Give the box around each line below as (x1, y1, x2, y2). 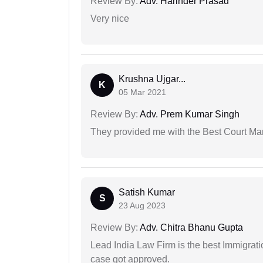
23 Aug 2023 (119, 201, 166, 211)
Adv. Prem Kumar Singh (138, 109, 240, 120)
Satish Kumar (119, 187, 175, 198)
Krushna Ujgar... (119, 74, 186, 85)
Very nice (90, 14, 129, 24)
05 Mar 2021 (119, 87, 166, 97)
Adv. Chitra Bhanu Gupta (138, 222, 243, 233)
